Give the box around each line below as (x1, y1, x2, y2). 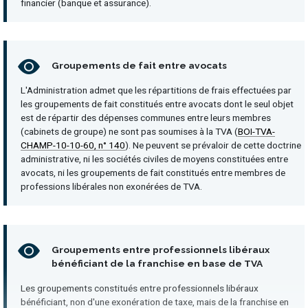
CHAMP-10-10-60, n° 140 (21, 140, 125, 151)
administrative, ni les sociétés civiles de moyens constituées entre (21, 153, 288, 165)
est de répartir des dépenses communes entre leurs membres (21, 112, 271, 124)
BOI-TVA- (238, 126, 275, 137)
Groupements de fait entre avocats (52, 60, 227, 71)
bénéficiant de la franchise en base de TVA (52, 257, 263, 269)
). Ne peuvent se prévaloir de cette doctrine (125, 140, 301, 151)
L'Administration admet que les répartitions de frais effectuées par (21, 85, 291, 96)
